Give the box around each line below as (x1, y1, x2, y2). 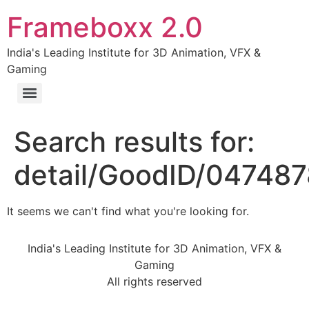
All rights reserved (107, 275, 202, 289)
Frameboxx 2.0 (7, 10, 203, 44)
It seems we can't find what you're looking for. (7, 204, 249, 218)
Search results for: (14, 125, 255, 159)
